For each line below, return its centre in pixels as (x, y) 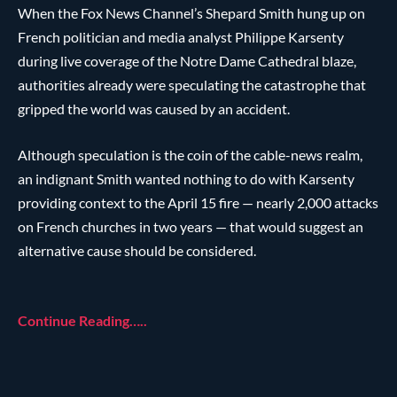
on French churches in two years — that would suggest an (191, 226)
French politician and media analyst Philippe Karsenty (181, 37)
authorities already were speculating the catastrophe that (192, 85)
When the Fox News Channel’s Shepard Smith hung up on (191, 13)
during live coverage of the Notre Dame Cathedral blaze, (187, 61)
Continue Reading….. (82, 320)
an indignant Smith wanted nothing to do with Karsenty (186, 179)
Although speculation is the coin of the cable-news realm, (190, 155)
